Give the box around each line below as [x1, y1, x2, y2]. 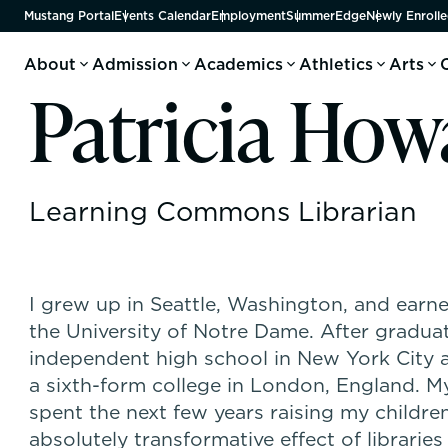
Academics [193, 53, 283, 75]
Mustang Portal [23, 7, 114, 24]
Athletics [298, 53, 373, 75]
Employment [210, 7, 286, 24]
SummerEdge [285, 7, 366, 24]
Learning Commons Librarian [29, 192, 418, 231]
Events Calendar [113, 7, 211, 24]
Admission [91, 53, 178, 75]
